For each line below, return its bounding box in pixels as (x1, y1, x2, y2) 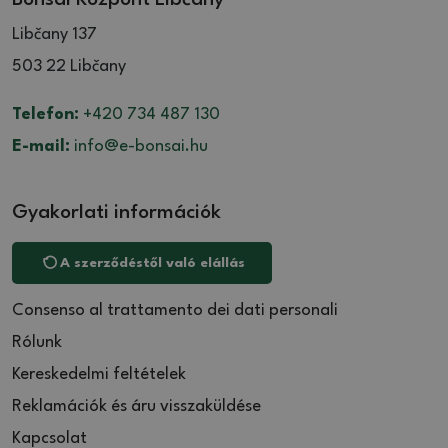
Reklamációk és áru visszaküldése (12, 397, 261, 415)
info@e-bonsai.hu (70, 137, 208, 155)
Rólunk (12, 333, 62, 351)
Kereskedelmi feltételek (12, 365, 186, 383)
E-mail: (12, 137, 70, 155)
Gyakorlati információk (12, 202, 221, 223)
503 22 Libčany (12, 57, 126, 75)
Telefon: (12, 105, 79, 123)
